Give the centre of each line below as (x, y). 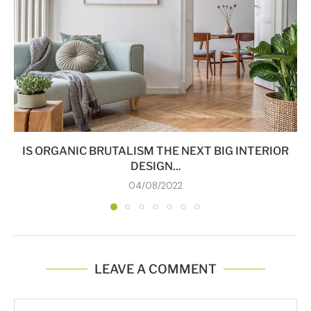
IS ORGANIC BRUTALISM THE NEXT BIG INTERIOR (155, 151)
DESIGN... (155, 166)
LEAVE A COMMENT (155, 269)
